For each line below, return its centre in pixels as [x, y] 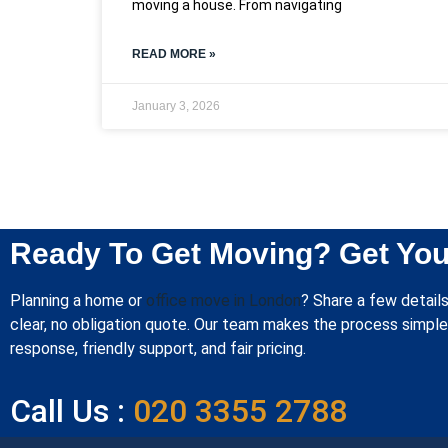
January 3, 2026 [176, 105]
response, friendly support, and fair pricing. [158, 348]
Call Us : [67, 411]
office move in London [223, 300]
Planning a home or [78, 300]
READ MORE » [174, 53]
